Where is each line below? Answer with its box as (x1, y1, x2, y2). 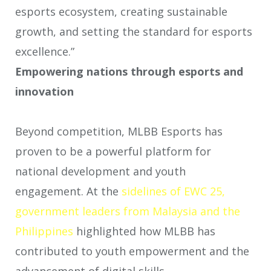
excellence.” (15, 44, 74, 59)
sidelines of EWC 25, (122, 184, 225, 199)
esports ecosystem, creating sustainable (15, 4, 227, 19)
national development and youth (15, 164, 186, 179)
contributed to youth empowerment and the (15, 244, 249, 259)
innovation (15, 84, 74, 99)
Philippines (15, 224, 73, 239)
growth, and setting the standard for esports (15, 24, 252, 39)
